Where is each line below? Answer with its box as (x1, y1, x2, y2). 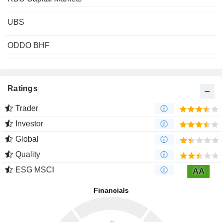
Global (15, 135, 39, 144)
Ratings (7, 84, 38, 93)
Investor (15, 119, 43, 128)
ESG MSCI (15, 166, 54, 174)
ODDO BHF (7, 41, 50, 50)
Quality (15, 150, 40, 159)
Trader (15, 104, 38, 113)
